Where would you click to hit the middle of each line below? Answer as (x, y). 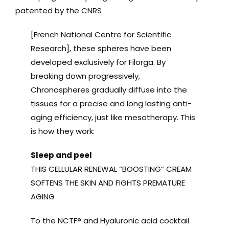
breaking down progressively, (85, 76)
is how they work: (62, 131)
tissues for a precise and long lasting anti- (111, 103)
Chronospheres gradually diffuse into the (109, 89)
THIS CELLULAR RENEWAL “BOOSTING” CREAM (111, 169)
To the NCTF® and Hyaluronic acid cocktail (110, 220)
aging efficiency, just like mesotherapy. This (113, 117)
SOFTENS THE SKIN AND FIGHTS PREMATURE (108, 182)
